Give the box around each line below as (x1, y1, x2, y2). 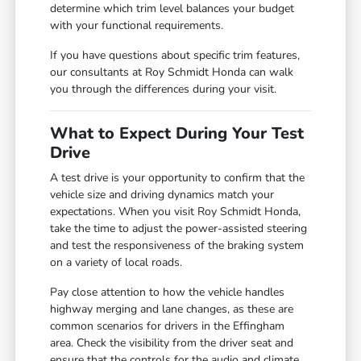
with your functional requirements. (50, 18, 224, 34)
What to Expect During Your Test (50, 122, 305, 145)
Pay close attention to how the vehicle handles (50, 284, 285, 301)
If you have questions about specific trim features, (50, 48, 301, 64)
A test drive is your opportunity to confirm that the (50, 170, 305, 186)
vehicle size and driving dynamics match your (50, 187, 275, 203)
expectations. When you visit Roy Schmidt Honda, (50, 204, 301, 220)
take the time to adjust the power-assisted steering (50, 221, 308, 237)
